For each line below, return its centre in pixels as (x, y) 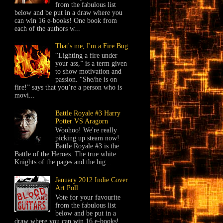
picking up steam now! (88, 138)
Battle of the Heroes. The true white (65, 154)
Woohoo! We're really (86, 130)
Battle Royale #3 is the (87, 146)
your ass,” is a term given (91, 63)
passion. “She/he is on (86, 79)
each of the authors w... (47, 28)
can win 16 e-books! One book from (65, 20)
